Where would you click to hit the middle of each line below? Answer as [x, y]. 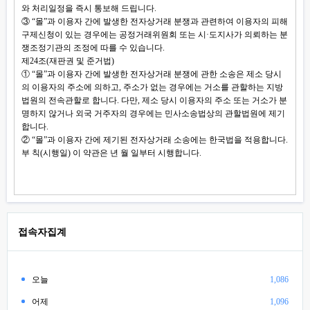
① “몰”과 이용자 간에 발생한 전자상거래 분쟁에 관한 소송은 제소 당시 [152, 74]
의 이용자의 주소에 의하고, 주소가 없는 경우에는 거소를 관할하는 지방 [152, 87]
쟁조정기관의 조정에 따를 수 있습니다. [93, 48]
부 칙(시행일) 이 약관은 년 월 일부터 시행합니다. [111, 153]
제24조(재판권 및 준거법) [68, 61]
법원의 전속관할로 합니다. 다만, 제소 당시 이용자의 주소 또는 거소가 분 [154, 100]
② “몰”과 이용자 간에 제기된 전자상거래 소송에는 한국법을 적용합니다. [155, 140]
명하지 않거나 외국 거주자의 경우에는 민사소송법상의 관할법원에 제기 [153, 113]
